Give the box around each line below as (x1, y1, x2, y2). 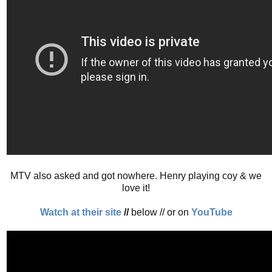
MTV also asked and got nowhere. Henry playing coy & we (10, 170, 262, 181)
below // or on (128, 206, 191, 217)
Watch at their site (39, 206, 121, 217)
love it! (122, 182, 150, 193)
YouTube (191, 206, 233, 217)
